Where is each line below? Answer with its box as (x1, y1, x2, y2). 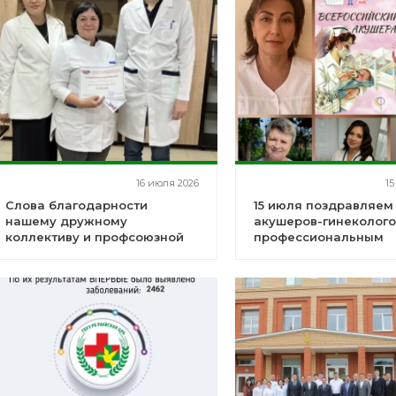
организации (4, 246, 88, 260)
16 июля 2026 (136, 177, 200, 189)
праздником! (254, 246, 338, 260)
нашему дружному (4, 214, 127, 228)
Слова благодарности (4, 198, 148, 212)
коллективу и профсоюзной (4, 230, 184, 244)
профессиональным (254, 230, 385, 244)
